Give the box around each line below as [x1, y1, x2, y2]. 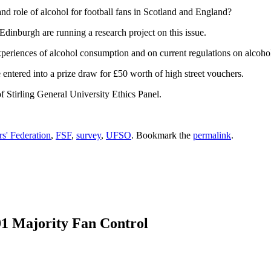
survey [76, 130, 101, 141]
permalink [193, 130, 231, 141]
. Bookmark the [131, 130, 193, 141]
